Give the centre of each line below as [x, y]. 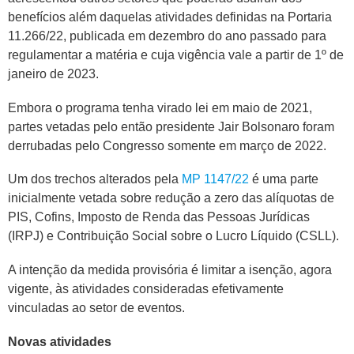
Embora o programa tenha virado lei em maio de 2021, [160, 107]
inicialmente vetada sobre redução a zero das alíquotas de [171, 198]
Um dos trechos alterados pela [95, 179]
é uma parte [284, 179]
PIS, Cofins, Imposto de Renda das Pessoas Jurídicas [159, 217]
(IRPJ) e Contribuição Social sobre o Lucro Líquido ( [154, 236]
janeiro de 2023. [53, 74]
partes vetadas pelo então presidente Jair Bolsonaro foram [171, 126]
